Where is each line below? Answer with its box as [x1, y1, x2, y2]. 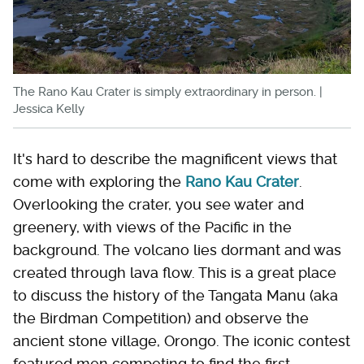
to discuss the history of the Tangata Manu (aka [13, 287, 338, 304]
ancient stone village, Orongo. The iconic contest [13, 332, 350, 349]
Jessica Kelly [13, 102, 84, 116]
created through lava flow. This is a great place [13, 264, 336, 281]
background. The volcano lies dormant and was [13, 241, 341, 258]
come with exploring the [13, 173, 185, 190]
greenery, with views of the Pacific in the [13, 219, 292, 236]
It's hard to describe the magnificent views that [13, 150, 337, 167]
